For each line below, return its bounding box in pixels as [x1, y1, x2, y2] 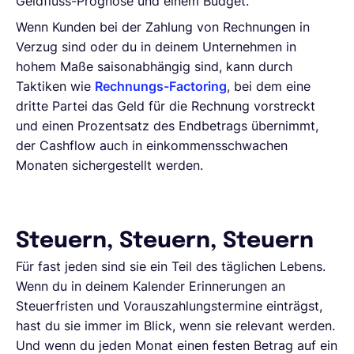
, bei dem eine [227, 77, 311, 94]
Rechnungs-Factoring [95, 77, 227, 94]
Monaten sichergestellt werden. [16, 156, 203, 173]
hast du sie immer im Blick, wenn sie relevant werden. [16, 317, 335, 333]
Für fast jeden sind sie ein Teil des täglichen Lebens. [16, 258, 326, 274]
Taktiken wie [16, 77, 95, 94]
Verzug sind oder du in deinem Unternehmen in [16, 38, 296, 55]
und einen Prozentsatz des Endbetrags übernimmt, [16, 117, 318, 134]
